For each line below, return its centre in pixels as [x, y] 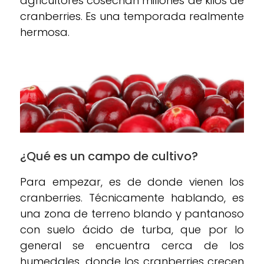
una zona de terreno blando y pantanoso [132, 214]
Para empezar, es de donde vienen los [132, 182]
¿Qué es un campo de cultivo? [109, 156]
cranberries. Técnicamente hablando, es [132, 198]
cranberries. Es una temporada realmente [132, 16]
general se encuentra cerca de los [132, 245]
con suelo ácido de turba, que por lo [132, 230]
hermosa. [45, 32]
